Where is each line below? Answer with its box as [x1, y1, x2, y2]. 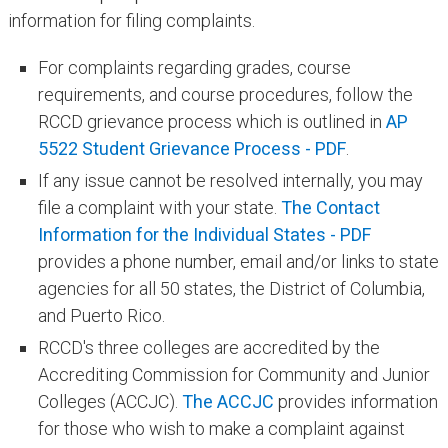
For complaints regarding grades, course [37, 57, 351, 79]
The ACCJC [181, 391, 274, 413]
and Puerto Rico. [37, 305, 165, 327]
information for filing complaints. [7, 10, 255, 32]
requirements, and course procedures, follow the [37, 84, 413, 106]
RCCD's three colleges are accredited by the [37, 337, 380, 359]
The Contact [276, 197, 380, 219]
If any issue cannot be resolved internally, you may [37, 170, 423, 192]
